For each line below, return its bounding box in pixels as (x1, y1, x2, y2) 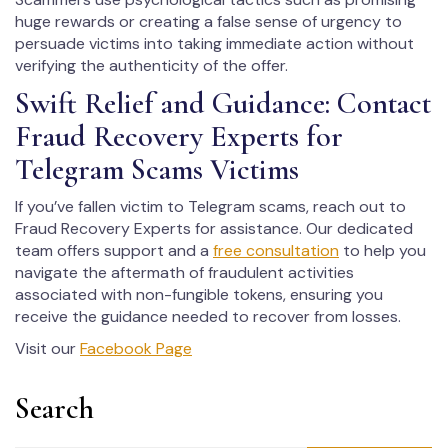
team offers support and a (15, 240, 213, 262)
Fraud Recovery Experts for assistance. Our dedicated (15, 218, 413, 240)
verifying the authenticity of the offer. (15, 55, 288, 77)
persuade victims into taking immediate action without (15, 33, 414, 55)
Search (15, 390, 94, 428)
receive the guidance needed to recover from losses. (15, 306, 401, 328)
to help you (339, 240, 426, 262)
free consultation (213, 240, 339, 262)
